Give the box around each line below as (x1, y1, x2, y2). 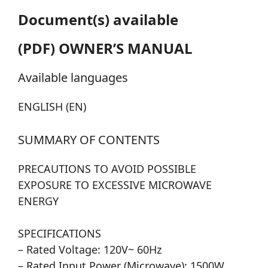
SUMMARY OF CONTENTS (18, 132, 160, 148)
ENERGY (18, 194, 59, 209)
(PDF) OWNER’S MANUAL (18, 38, 193, 59)
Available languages (18, 69, 128, 86)
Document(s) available (18, 10, 178, 30)
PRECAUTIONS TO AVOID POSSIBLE (18, 162, 196, 176)
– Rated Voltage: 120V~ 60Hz (18, 242, 162, 257)
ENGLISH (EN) (18, 99, 86, 114)
